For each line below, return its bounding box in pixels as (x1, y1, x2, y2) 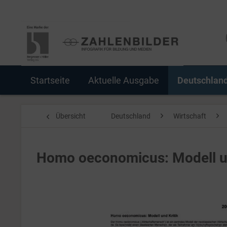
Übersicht (56, 112, 86, 120)
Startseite (30, 75, 70, 86)
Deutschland (111, 112, 150, 120)
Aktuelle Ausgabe (88, 75, 159, 86)
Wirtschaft (173, 112, 206, 120)
